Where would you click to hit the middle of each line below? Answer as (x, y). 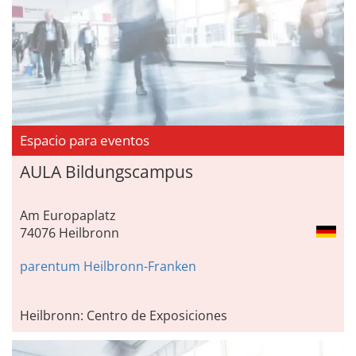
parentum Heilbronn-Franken (108, 267)
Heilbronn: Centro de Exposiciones (124, 316)
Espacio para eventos (86, 141)
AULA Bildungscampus (106, 172)
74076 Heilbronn (70, 233)
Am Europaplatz (68, 216)
